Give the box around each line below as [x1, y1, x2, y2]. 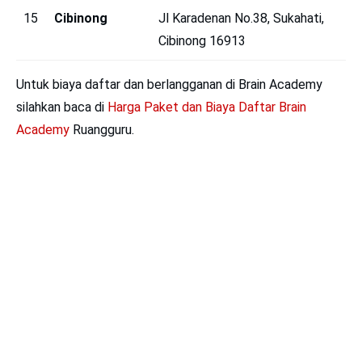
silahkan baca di [16, 99, 107, 115]
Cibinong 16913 [158, 32, 246, 48]
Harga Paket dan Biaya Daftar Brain [107, 99, 306, 115]
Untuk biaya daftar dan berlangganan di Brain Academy [16, 76, 322, 92]
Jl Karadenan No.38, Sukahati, [158, 10, 324, 26]
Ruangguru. [69, 121, 134, 137]
